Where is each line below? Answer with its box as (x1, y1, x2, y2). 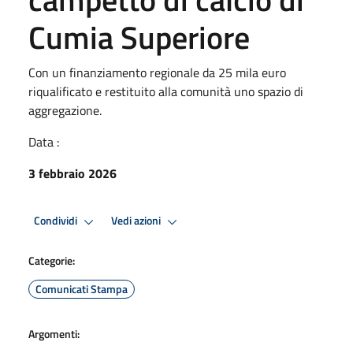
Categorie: (28, 251, 75, 269)
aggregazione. (28, 100, 102, 120)
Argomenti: (28, 325, 80, 342)
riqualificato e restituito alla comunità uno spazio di (28, 81, 303, 101)
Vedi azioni (111, 212, 163, 230)
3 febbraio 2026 (28, 163, 117, 183)
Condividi (34, 212, 80, 230)
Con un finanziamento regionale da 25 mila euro (28, 62, 286, 82)
